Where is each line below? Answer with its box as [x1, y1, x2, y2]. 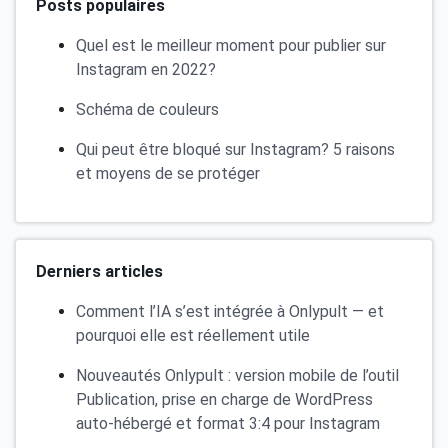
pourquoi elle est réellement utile [76, 325, 310, 345]
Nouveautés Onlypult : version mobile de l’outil [76, 365, 399, 385]
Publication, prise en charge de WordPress [76, 389, 373, 409]
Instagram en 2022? [76, 59, 216, 79]
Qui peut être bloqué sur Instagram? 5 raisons [76, 139, 395, 159]
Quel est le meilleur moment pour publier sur [76, 35, 386, 55]
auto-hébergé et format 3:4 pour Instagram [76, 413, 380, 433]
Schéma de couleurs [76, 99, 219, 119]
